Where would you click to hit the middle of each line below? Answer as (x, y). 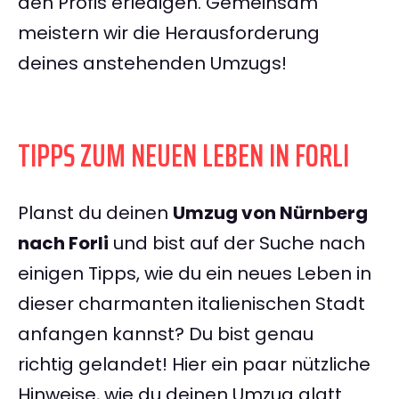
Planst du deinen (95, 213)
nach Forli (63, 244)
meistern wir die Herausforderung (169, 33)
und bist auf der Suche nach (237, 244)
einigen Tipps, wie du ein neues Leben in (195, 274)
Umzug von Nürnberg (270, 213)
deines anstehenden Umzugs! (152, 64)
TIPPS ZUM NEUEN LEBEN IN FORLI (183, 156)
